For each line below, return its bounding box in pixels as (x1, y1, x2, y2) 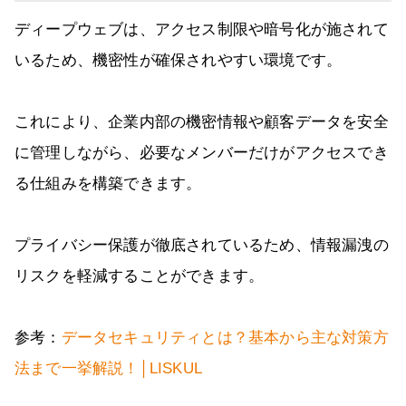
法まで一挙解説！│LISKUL (14, 360, 202, 378)
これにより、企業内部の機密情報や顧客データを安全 (14, 113, 389, 131)
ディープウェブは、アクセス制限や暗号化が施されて (14, 21, 389, 39)
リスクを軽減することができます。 (14, 267, 265, 285)
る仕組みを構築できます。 (14, 175, 202, 193)
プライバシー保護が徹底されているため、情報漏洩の (14, 237, 389, 255)
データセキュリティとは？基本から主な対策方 (61, 329, 389, 347)
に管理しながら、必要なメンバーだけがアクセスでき (14, 144, 389, 162)
